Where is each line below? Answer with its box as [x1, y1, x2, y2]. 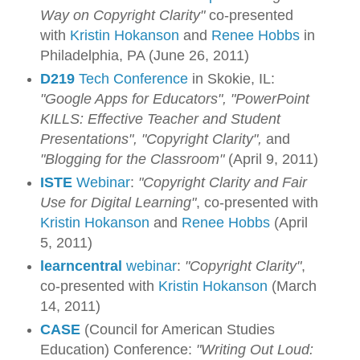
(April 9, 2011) [227, 151, 318, 168]
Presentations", [39, 131, 141, 148]
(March [267, 278, 317, 295]
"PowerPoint [230, 91, 309, 108]
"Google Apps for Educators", [39, 91, 231, 108]
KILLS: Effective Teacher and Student [39, 111, 280, 128]
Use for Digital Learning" [39, 194, 196, 211]
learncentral [39, 258, 122, 275]
